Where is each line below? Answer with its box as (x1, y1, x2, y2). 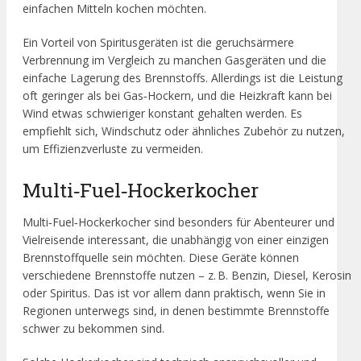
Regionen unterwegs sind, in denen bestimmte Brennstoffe (23, 302, 330, 318)
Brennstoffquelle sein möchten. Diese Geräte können (23, 249, 299, 265)
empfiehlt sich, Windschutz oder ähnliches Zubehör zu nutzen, (23, 123, 345, 139)
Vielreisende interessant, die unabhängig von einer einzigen (23, 231, 329, 247)
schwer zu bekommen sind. (23, 320, 164, 336)
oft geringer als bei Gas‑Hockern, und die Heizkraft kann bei (23, 88, 332, 104)
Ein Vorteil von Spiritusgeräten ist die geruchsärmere (23, 35, 294, 51)
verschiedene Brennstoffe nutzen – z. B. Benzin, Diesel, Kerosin (23, 267, 351, 283)
